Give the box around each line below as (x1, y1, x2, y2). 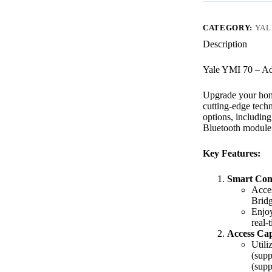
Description (203, 38, 248, 49)
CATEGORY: (203, 22, 255, 32)
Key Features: (203, 148, 261, 158)
